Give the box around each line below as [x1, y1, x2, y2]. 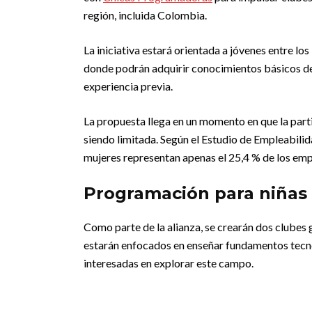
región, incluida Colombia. [84, 8, 207, 22]
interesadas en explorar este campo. [84, 256, 253, 270]
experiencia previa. [84, 79, 173, 93]
